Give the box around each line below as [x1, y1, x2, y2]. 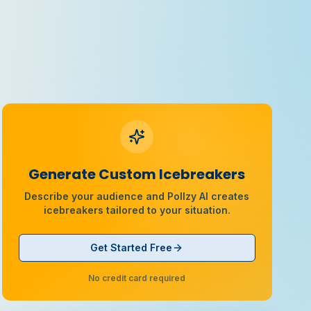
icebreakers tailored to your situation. [43, 204, 230, 216]
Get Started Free [90, 242, 173, 253]
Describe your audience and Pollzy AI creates [24, 190, 250, 202]
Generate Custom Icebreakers [28, 165, 246, 184]
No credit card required [88, 273, 186, 283]
